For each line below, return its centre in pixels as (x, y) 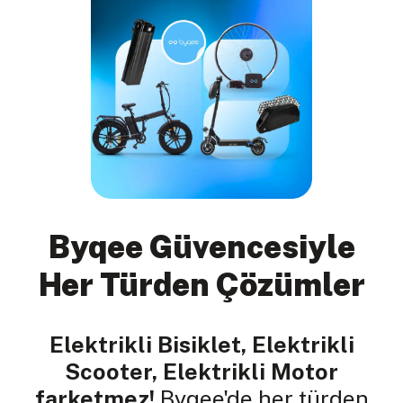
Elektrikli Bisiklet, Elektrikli (201, 345)
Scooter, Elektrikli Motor (201, 372)
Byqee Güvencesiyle (201, 247)
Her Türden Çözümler (201, 285)
